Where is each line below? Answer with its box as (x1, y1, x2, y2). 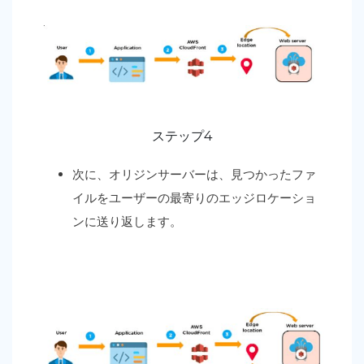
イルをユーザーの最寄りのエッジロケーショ (72, 189, 316, 206)
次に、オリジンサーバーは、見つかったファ (72, 166, 316, 182)
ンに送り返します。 (72, 213, 182, 229)
